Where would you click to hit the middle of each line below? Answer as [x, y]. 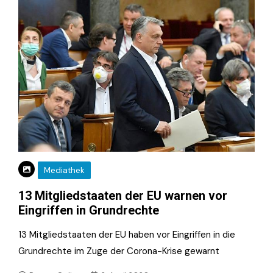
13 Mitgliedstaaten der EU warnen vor [123, 195]
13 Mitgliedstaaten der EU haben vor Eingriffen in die [127, 234]
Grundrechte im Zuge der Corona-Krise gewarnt [119, 251]
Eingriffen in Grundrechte [89, 210]
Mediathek [64, 170]
